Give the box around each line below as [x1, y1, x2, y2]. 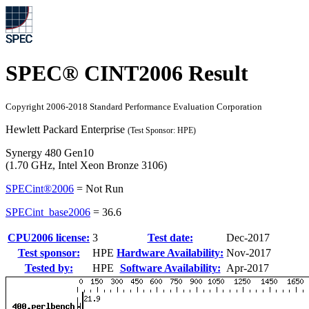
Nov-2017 [226, 246, 271, 259]
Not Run [86, 182, 123, 195]
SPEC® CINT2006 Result [6, 61, 248, 86]
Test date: [147, 231, 193, 243]
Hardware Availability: [117, 246, 223, 259]
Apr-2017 [226, 261, 269, 274]
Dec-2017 [226, 231, 270, 243]
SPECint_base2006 [6, 206, 90, 218]
